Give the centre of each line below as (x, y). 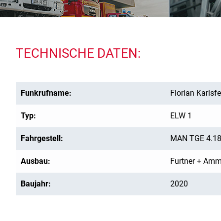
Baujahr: (36, 184)
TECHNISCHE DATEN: (78, 53)
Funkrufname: (46, 93)
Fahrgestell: (42, 138)
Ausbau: (36, 161)
